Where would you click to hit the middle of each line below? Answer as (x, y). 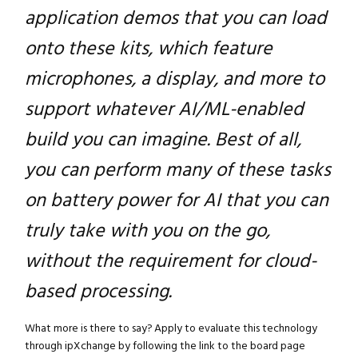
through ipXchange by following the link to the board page (165, 346)
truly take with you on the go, (147, 231)
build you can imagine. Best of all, (163, 140)
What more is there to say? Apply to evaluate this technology (171, 329)
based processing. (98, 292)
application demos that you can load (175, 19)
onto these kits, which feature (148, 49)
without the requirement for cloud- (170, 262)
